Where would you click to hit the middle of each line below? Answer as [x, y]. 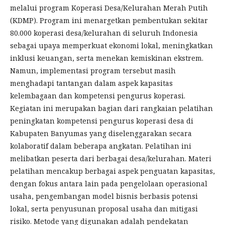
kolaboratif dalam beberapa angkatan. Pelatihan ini [101, 146]
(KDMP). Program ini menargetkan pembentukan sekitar [109, 21]
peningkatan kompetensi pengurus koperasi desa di [102, 121]
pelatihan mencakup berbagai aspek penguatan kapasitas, [113, 171]
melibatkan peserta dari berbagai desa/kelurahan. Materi [111, 159]
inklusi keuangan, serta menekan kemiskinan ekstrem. [107, 58]
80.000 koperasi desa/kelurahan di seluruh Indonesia [104, 33]
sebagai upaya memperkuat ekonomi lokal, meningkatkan [111, 46]
